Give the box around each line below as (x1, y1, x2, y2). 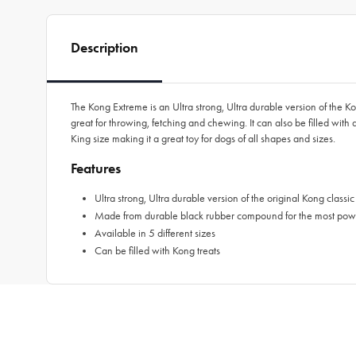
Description (71, 39, 138, 56)
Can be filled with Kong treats (95, 244, 220, 257)
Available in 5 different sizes (95, 226, 215, 240)
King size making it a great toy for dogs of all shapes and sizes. (71, 132, 335, 145)
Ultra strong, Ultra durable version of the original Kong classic (95, 192, 354, 205)
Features (71, 160, 121, 177)
